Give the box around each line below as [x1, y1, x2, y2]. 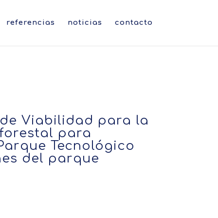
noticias [67, 18, 102, 27]
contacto [114, 18, 153, 27]
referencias [6, 18, 55, 27]
